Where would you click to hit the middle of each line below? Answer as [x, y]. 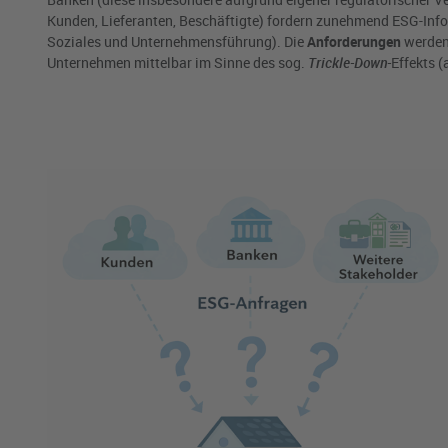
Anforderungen [354, 42]
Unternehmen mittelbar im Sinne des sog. [177, 63]
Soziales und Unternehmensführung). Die [177, 42]
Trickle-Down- [349, 63]
